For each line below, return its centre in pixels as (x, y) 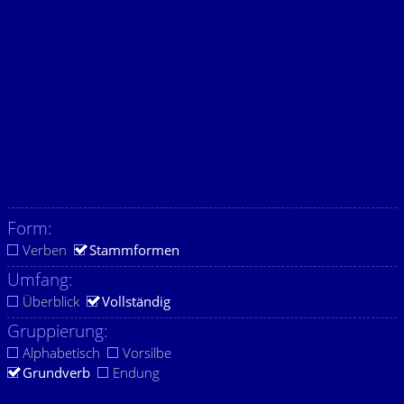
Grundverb (56, 372)
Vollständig (136, 301)
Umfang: (40, 279)
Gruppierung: (58, 331)
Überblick (51, 301)
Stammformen (134, 250)
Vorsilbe (147, 353)
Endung (136, 372)
